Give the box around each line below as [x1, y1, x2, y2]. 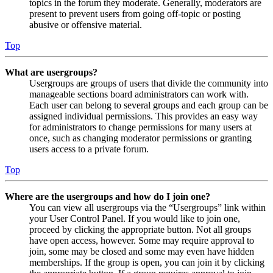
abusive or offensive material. [29, 19, 142, 30]
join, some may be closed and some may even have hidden [29, 246, 254, 257]
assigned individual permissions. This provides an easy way [29, 110, 258, 121]
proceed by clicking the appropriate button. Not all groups [29, 224, 251, 235]
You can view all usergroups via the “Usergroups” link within [29, 202, 266, 213]
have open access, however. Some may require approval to [29, 235, 254, 246]
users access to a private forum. [29, 143, 149, 154]
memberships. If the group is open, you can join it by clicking [29, 257, 264, 268]
